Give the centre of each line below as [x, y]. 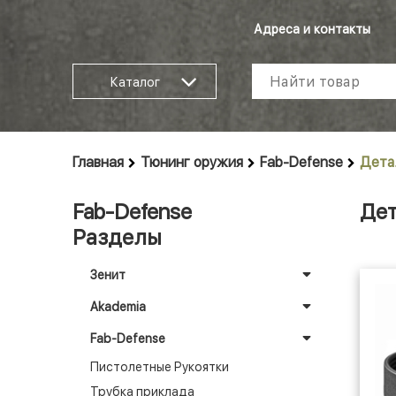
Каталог [135, 82]
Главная [98, 162]
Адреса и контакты [312, 29]
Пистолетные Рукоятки [160, 367]
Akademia [118, 307]
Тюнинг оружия [192, 162]
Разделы [117, 237]
